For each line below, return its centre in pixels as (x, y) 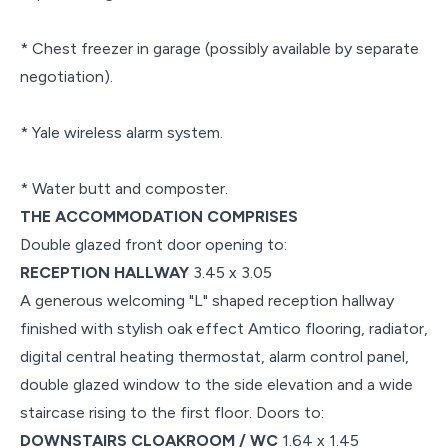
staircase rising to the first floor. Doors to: (172, 412)
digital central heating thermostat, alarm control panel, (214, 356)
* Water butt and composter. (124, 188)
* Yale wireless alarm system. (121, 132)
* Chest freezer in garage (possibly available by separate (219, 48)
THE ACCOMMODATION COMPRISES (159, 216)
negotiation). (66, 76)
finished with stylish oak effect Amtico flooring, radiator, (224, 328)
